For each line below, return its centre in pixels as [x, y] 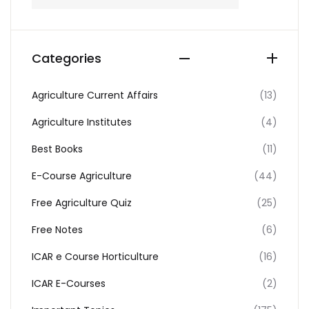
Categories [67, 58]
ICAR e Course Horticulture [95, 257]
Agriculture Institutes [82, 122]
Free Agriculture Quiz [82, 203]
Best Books [57, 149]
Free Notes [57, 230]
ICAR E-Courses [69, 283]
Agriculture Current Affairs [95, 95]
